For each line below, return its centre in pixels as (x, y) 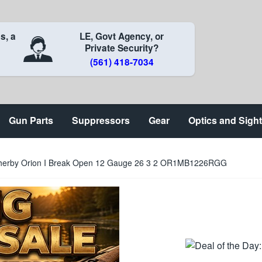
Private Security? (122, 48)
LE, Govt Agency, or (122, 36)
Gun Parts (31, 120)
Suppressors (101, 120)
